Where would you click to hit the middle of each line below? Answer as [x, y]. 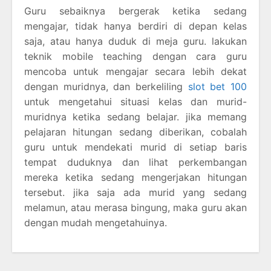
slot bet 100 [217, 86]
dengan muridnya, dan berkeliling [106, 86]
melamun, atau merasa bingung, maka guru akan [135, 207]
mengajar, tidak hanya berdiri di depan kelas [135, 26]
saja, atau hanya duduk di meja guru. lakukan [135, 41]
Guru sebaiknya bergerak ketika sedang [135, 11]
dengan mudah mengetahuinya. [96, 222]
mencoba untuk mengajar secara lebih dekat [135, 71]
